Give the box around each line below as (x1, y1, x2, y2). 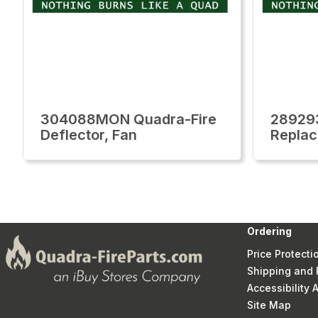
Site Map (247, 299, 291, 311)
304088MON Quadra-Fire (40, 111, 216, 128)
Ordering (247, 225, 292, 237)
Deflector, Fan (40, 126, 137, 143)
